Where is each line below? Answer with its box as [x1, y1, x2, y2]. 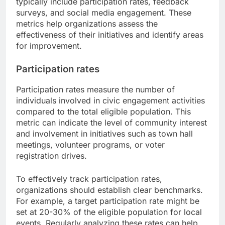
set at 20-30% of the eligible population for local [16, 207, 202, 217]
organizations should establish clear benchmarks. [16, 185, 203, 195]
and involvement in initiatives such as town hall [16, 129, 193, 139]
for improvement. [16, 40, 82, 51]
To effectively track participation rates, [16, 174, 162, 184]
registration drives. [16, 151, 87, 161]
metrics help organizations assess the [16, 18, 158, 29]
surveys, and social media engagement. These [16, 7, 191, 18]
